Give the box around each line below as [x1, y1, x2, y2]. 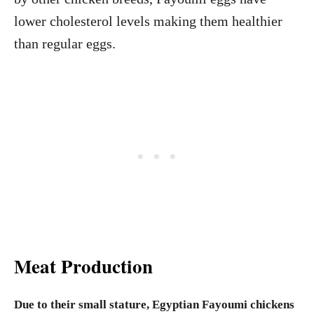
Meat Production [14, 252, 159, 280]
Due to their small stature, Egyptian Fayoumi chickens [14, 298, 294, 311]
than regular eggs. [14, 36, 119, 51]
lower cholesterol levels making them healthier [14, 13, 282, 29]
